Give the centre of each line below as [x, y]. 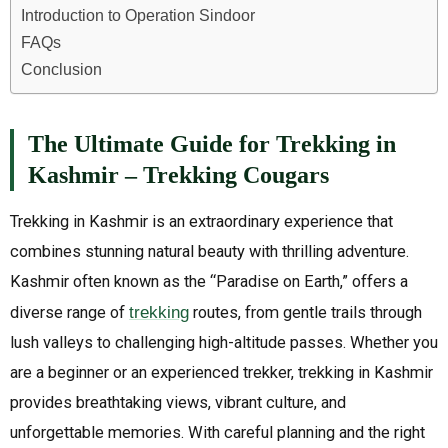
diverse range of [69, 312]
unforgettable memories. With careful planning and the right [217, 432]
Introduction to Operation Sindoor [138, 14]
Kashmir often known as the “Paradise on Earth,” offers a [209, 281]
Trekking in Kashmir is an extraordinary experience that [201, 221]
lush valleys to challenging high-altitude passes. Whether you [224, 342]
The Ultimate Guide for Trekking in [212, 143]
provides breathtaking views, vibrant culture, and [178, 402]
